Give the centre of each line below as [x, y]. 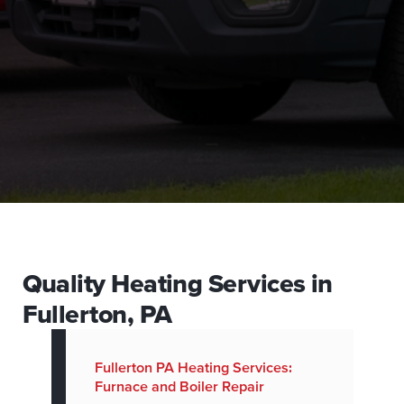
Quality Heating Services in [177, 284]
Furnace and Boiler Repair [179, 386]
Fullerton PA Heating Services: [193, 367]
